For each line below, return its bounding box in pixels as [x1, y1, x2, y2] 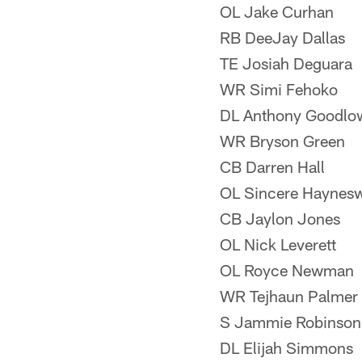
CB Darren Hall [220, 157, 325, 176]
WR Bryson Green [220, 131, 345, 150]
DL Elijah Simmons [220, 338, 353, 357]
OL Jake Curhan [220, 2, 334, 21]
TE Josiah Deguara [220, 53, 352, 73]
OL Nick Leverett [220, 234, 336, 254]
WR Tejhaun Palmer [220, 286, 358, 305]
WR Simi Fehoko [220, 79, 338, 99]
